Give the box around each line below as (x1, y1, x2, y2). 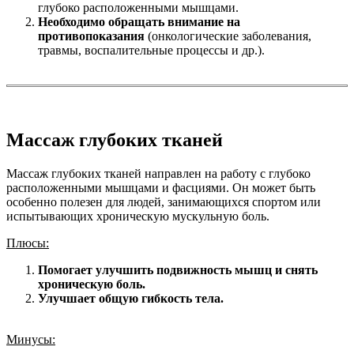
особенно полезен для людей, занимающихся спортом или (6, 194, 321, 209)
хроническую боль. (38, 277, 145, 291)
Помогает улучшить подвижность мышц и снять (38, 262, 318, 277)
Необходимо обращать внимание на (38, 15, 240, 29)
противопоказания (38, 29, 145, 43)
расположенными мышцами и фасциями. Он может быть (6, 180, 315, 194)
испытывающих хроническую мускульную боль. (6, 209, 269, 223)
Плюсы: (6, 235, 49, 250)
